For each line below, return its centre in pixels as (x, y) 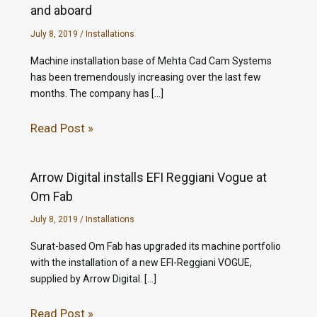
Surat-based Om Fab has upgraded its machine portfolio (155, 247)
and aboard (61, 11)
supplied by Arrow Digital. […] (93, 279)
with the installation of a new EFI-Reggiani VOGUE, (141, 263)
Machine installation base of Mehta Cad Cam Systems (151, 61)
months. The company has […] (97, 94)
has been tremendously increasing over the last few (145, 77)
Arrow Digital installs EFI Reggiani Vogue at (148, 177)
